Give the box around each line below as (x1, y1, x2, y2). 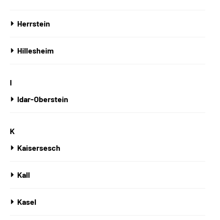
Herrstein (17, 19, 50, 28)
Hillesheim (17, 46, 54, 55)
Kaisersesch (17, 143, 60, 152)
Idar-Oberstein (17, 94, 68, 104)
